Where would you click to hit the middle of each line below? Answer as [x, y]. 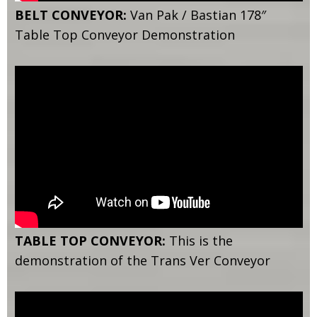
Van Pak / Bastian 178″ [196, 15]
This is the [201, 241]
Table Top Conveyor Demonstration [125, 34]
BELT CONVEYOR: [70, 15]
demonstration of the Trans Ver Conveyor [142, 261]
